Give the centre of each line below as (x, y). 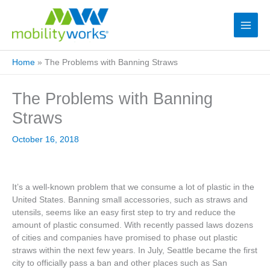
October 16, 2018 (46, 140)
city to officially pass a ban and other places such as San (120, 263)
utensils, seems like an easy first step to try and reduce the (124, 212)
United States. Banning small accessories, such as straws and (130, 199)
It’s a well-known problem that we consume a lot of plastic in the (133, 187)
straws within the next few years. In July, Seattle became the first (135, 250)
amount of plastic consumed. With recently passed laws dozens (133, 225)
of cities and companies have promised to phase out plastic (125, 237)
